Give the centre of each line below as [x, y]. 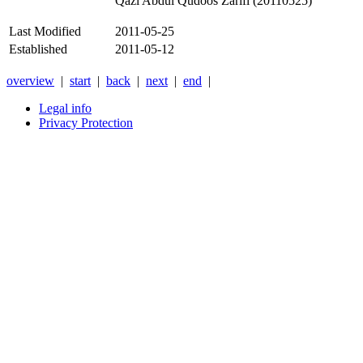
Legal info [65, 109]
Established [38, 49]
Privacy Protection [86, 123]
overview [30, 81]
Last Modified [45, 32]
